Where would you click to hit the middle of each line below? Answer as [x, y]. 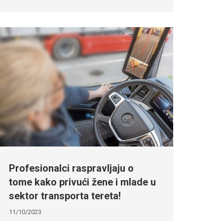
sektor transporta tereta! [65, 196]
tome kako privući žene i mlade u [82, 182]
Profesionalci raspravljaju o [71, 168]
